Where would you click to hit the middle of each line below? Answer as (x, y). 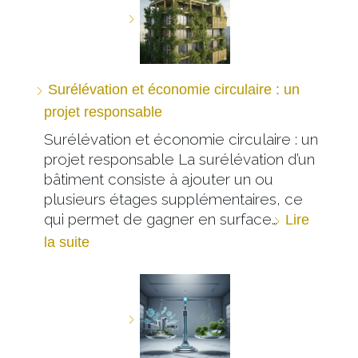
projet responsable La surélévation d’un (179, 159)
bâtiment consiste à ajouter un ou (159, 179)
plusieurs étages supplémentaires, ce (173, 199)
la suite (67, 242)
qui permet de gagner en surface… (163, 219)
